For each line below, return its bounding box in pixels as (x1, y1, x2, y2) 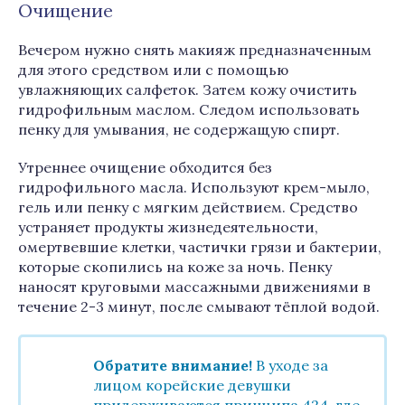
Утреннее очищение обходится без (18, 158, 272, 176)
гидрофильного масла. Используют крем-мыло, (18, 178, 370, 196)
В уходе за (252, 356, 328, 374)
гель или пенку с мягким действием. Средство (18, 198, 358, 216)
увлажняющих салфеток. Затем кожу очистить (18, 80, 357, 99)
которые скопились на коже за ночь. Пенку (18, 258, 332, 276)
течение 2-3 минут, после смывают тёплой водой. (18, 297, 380, 316)
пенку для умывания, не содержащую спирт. (18, 120, 340, 138)
